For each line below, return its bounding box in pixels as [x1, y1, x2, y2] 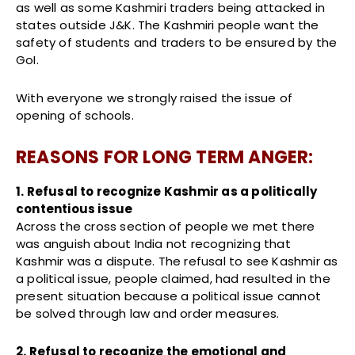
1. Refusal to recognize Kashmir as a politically [16, 183, 318, 200]
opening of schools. [16, 107, 134, 124]
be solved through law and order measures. [16, 305, 280, 323]
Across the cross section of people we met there [16, 218, 315, 235]
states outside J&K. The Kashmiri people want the [16, 17, 319, 34]
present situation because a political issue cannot [16, 288, 322, 305]
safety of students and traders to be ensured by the [16, 34, 338, 52]
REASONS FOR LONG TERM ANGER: [16, 145, 314, 170]
